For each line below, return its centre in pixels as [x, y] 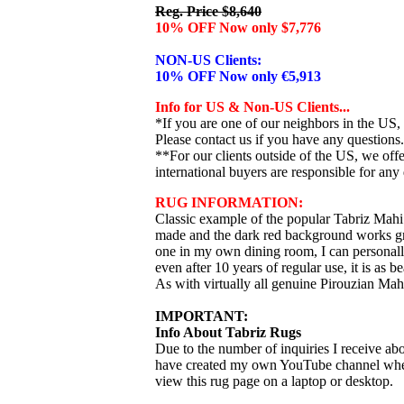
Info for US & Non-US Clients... [252, 107]
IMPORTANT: [202, 316]
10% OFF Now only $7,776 [238, 28]
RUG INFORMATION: [229, 202]
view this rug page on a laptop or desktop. [274, 381]
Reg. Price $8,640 [208, 11]
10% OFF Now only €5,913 [238, 76]
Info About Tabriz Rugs [228, 332]
